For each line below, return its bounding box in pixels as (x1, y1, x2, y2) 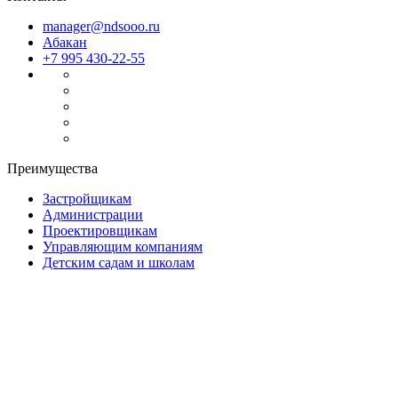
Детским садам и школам (43, 254, 195, 270)
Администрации (43, 206, 143, 222)
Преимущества (7, 160, 98, 176)
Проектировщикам (43, 222, 157, 238)
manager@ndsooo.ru (43, 18, 160, 34)
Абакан (43, 34, 87, 50)
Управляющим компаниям (43, 238, 203, 254)
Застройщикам (43, 190, 131, 206)
